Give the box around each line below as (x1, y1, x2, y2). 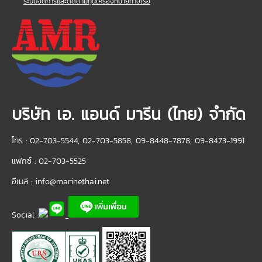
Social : (12, 209, 39, 222)
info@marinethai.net (35, 175, 109, 188)
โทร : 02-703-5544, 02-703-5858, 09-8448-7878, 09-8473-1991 (12, 135, 244, 147)
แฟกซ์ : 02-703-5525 (12, 155, 86, 168)
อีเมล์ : (12, 175, 35, 188)
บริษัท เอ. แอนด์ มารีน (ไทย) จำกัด (12, 102, 246, 127)
